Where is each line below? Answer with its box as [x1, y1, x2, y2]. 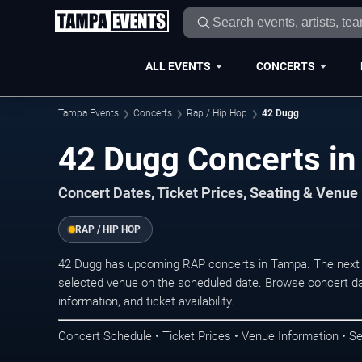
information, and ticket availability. [58, 294, 234, 309]
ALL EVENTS [145, 59, 211, 73]
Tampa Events [58, 107, 119, 119]
